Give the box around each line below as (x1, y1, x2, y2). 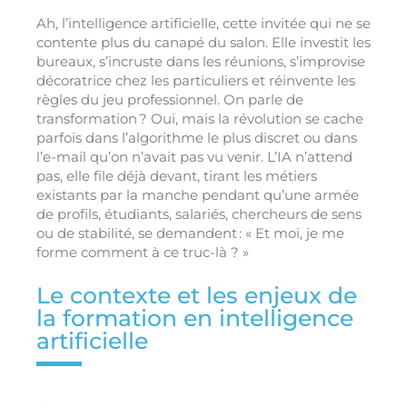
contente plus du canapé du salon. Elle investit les (36, 34, 371, 52)
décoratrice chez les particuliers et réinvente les (36, 72, 355, 90)
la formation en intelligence (36, 304, 353, 333)
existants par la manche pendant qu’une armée (36, 186, 359, 204)
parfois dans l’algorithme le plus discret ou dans (36, 129, 357, 147)
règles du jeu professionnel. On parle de (36, 91, 303, 109)
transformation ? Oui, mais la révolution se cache (36, 110, 363, 128)
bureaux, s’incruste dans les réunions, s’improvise (36, 53, 365, 71)
